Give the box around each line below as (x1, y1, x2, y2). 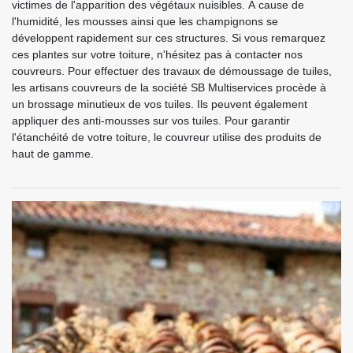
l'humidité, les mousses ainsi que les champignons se (12, 14, 278, 28)
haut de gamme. (12, 147, 94, 160)
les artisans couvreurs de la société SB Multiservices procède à (12, 80, 326, 94)
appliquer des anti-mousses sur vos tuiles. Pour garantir (12, 113, 290, 127)
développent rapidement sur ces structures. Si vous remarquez (12, 31, 325, 44)
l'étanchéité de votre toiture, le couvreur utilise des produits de (12, 130, 321, 143)
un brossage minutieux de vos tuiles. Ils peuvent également (12, 97, 307, 110)
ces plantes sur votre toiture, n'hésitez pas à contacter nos (12, 47, 303, 61)
